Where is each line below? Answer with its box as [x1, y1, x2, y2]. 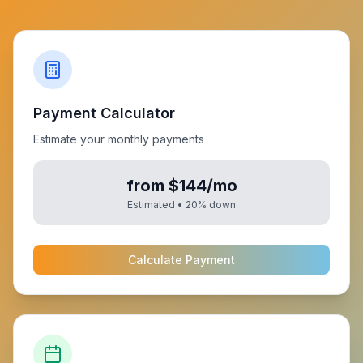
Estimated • [127, 199, 186, 211]
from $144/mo [126, 176, 237, 195]
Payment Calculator [33, 105, 175, 122]
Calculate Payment [128, 253, 235, 267]
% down [198, 199, 236, 211]
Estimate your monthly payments [33, 132, 204, 146]
